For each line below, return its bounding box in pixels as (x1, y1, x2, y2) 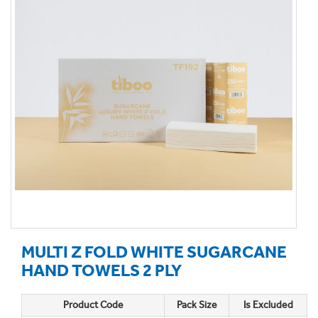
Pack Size (176, 299, 217, 311)
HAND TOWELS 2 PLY (21, 260, 182, 280)
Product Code (62, 299, 124, 311)
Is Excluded (243, 299, 293, 311)
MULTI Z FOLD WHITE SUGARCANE (21, 241, 287, 262)
